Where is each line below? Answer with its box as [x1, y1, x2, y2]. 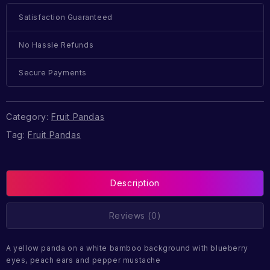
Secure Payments [19, 68, 87, 78]
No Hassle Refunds [19, 40, 94, 50]
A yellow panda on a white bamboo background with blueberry [6, 243, 248, 253]
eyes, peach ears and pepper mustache [6, 256, 161, 265]
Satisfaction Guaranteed [19, 13, 113, 22]
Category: [6, 111, 51, 122]
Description [110, 178, 160, 189]
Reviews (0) [108, 210, 162, 221]
